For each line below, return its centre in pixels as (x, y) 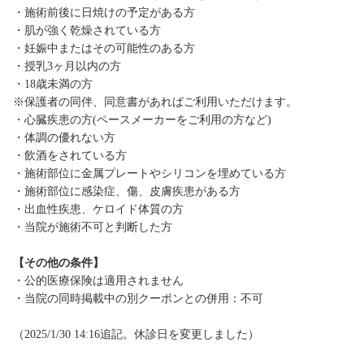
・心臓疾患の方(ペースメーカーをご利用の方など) (142, 120)
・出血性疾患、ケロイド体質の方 (98, 210)
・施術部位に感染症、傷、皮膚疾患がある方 (127, 192)
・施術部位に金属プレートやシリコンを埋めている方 (149, 174)
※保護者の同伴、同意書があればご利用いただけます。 (155, 102)
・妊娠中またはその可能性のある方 (104, 49)
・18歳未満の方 (53, 84)
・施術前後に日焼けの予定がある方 (104, 13)
